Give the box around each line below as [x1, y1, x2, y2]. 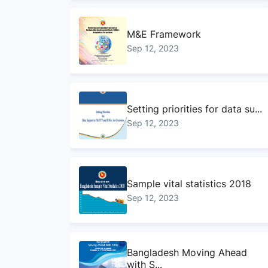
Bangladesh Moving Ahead [127, 246, 248, 258]
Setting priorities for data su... [127, 102, 263, 115]
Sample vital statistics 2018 [127, 177, 252, 190]
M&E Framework [127, 28, 202, 40]
